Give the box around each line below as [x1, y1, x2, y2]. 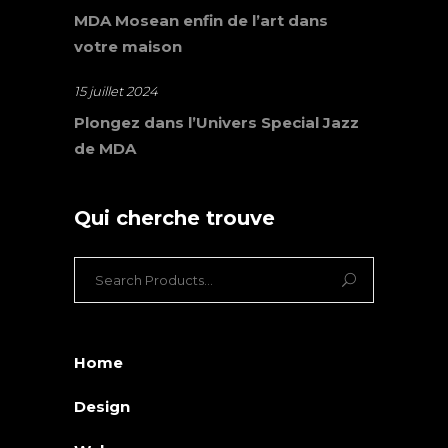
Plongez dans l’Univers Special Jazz [74, 113, 359, 133]
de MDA [74, 139, 136, 159]
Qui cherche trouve [74, 206, 275, 231]
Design [74, 397, 130, 417]
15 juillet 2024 [74, 83, 158, 100]
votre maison [74, 37, 182, 57]
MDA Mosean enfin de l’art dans [74, 11, 328, 31]
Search [73, 259, 129, 279]
